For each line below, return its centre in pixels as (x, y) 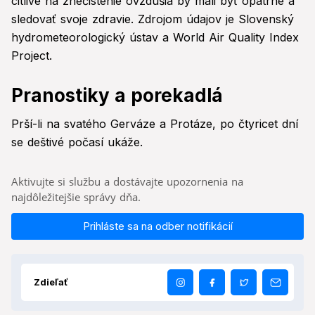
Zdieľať (51, 282)
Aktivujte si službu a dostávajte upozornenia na (127, 182)
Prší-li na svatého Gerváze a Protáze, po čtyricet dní (155, 124)
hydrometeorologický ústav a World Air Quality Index (155, 38)
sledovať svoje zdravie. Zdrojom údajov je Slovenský (153, 19)
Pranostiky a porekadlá (117, 96)
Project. (32, 56)
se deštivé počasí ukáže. (77, 142)
